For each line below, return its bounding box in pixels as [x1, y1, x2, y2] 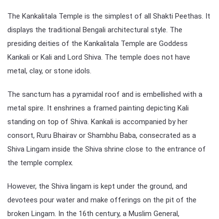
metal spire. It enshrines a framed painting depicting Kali [7, 103, 189, 112]
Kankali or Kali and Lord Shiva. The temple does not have [7, 52, 190, 62]
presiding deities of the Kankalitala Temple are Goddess [7, 39, 188, 48]
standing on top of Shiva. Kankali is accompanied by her [7, 117, 188, 126]
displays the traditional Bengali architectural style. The [7, 25, 182, 34]
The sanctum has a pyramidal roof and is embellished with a [7, 89, 202, 99]
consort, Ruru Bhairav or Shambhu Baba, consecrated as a [7, 131, 196, 140]
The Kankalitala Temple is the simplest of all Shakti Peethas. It [7, 11, 210, 21]
